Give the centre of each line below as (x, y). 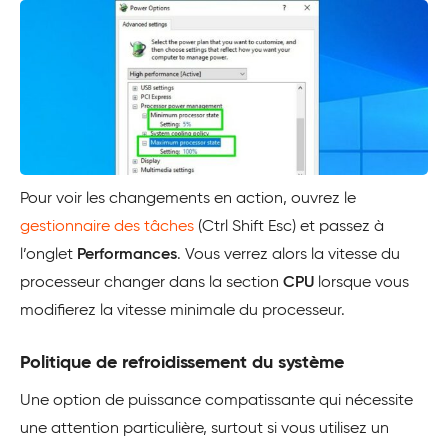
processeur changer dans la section (151, 282)
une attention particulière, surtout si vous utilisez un (204, 428)
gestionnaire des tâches (107, 226)
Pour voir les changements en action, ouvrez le (188, 198)
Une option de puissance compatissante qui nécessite (216, 400)
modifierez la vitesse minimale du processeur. (182, 310)
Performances (127, 254)
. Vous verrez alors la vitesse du (288, 254)
